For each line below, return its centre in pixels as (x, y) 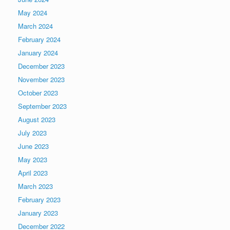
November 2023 (41, 79)
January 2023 (38, 213)
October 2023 (38, 92)
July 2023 (32, 132)
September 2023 (42, 106)
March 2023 (35, 186)
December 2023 (41, 66)
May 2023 (33, 159)
